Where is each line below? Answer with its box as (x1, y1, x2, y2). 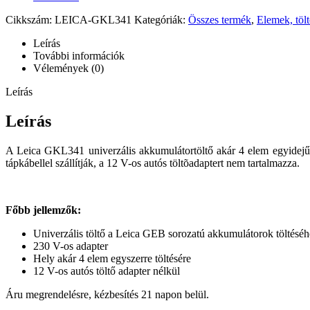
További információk (33, 49, 125, 62)
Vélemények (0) (33, 62, 104, 74)
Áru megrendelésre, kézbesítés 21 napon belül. (6, 288, 209, 300)
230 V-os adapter (33, 239, 108, 252)
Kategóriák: (134, 13, 188, 26)
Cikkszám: (6, 13, 55, 26)
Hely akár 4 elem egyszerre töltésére (33, 252, 191, 264)
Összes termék (188, 13, 251, 26)
